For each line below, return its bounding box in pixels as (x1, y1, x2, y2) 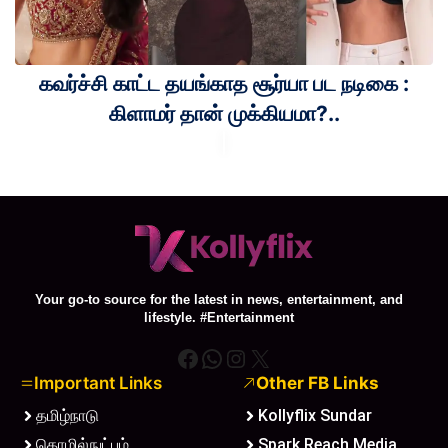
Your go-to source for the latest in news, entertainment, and (35, 292, 403, 307)
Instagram (223, 342, 338, 372)
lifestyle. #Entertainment (144, 310, 294, 325)
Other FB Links (255, 372, 379, 393)
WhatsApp (199, 342, 318, 372)
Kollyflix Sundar (257, 405, 372, 425)
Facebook (175, 342, 286, 372)
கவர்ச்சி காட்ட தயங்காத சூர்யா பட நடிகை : (39, 70, 409, 96)
